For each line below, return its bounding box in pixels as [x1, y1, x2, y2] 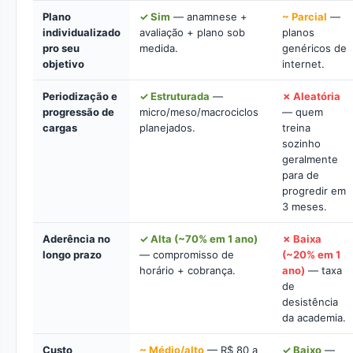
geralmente [282, 153, 338, 165]
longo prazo [43, 248, 102, 261]
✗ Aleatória [282, 90, 340, 102]
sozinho [282, 137, 321, 150]
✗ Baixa [282, 232, 321, 245]
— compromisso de [139, 248, 234, 261]
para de [282, 169, 319, 181]
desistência [282, 295, 338, 308]
